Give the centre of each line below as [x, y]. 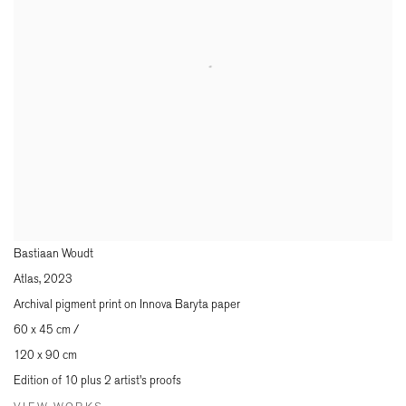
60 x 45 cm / [46, 329]
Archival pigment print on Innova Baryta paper [127, 304]
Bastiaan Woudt [53, 253]
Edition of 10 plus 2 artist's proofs [97, 380]
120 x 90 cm [45, 354]
